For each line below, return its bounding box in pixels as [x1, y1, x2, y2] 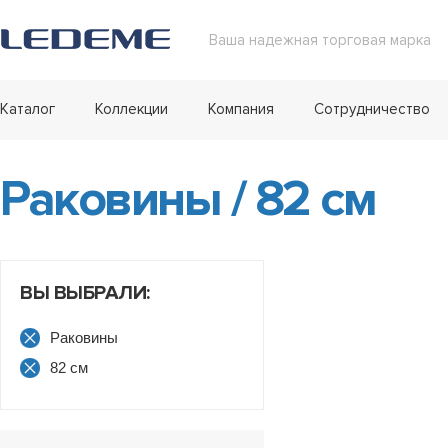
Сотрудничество [314, 100, 430, 118]
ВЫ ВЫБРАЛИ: [20, 281, 150, 305]
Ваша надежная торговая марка [209, 31, 431, 49]
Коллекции [95, 100, 168, 118]
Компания [208, 100, 274, 118]
